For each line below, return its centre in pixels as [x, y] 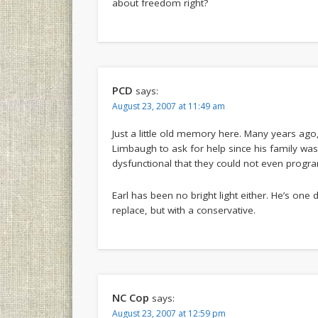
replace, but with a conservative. [184, 210]
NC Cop [131, 297]
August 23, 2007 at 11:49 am [169, 106]
